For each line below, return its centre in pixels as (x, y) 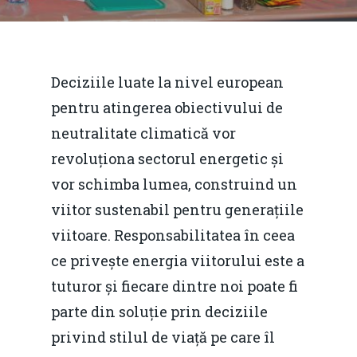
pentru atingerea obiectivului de (167, 108)
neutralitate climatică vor (143, 133)
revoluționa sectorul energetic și (167, 159)
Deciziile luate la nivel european (167, 82)
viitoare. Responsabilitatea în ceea (173, 235)
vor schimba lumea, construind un (174, 184)
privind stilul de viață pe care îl (163, 337)
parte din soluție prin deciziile (159, 312)
